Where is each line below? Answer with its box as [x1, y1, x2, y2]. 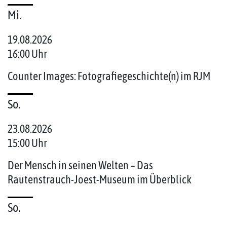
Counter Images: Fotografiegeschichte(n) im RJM [8, 69, 210, 83]
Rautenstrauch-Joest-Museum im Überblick [8, 173, 192, 186]
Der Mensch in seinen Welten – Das [8, 159, 153, 172]
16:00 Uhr [8, 47, 47, 61]
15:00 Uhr [8, 136, 47, 150]
